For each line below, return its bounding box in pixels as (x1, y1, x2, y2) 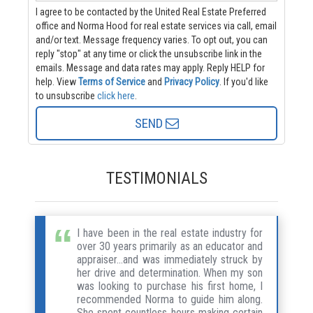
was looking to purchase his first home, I (77, 279, 263, 293)
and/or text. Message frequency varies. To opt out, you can (36, 34, 83, 45)
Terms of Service (78, 75, 145, 87)
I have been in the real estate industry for (77, 226, 263, 240)
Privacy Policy (164, 75, 219, 87)
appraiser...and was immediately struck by (77, 252, 263, 266)
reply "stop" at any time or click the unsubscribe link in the (36, 48, 262, 59)
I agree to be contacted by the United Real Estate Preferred (36, 6, 266, 17)
